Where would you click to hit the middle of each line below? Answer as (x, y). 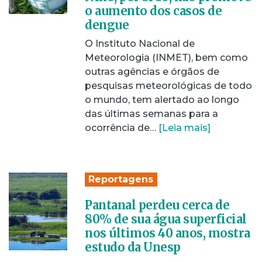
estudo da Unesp (133, 247)
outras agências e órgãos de (152, 72)
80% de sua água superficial (166, 219)
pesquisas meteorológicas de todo (168, 86)
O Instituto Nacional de (140, 44)
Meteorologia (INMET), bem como (166, 58)
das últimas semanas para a (151, 114)
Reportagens (121, 179)
